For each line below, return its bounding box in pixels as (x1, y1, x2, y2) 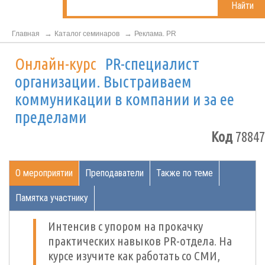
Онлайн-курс (15, 54, 99, 73)
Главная (12, 30, 40, 38)
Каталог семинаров (54, 30, 119, 38)
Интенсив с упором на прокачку (48, 219, 203, 233)
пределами (15, 108, 87, 126)
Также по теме (156, 167, 213, 179)
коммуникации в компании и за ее (15, 90, 234, 108)
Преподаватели (85, 167, 144, 179)
